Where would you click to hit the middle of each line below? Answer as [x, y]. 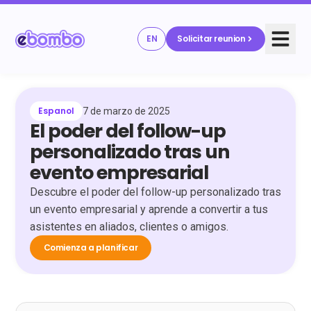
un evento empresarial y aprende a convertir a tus [149, 210]
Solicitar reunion [211, 39]
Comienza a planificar [91, 248]
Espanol [56, 111]
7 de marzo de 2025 [126, 111]
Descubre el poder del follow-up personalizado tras [155, 192]
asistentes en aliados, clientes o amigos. [129, 227]
